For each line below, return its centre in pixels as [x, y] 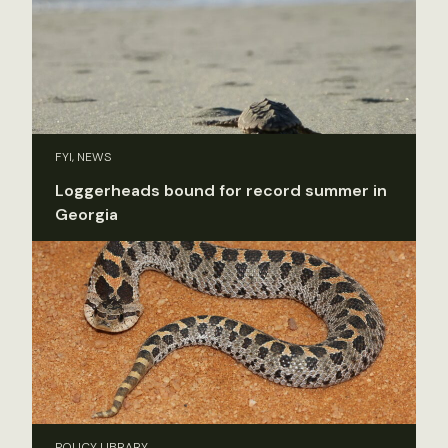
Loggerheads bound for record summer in [221, 191]
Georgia [86, 215]
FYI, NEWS [83, 157]
